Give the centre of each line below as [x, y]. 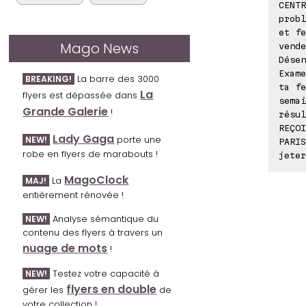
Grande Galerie [66, 112]
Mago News [100, 49]
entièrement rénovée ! [73, 195]
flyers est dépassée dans [82, 96]
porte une [138, 140]
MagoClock [97, 180]
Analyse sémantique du [105, 219]
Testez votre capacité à [105, 274]
